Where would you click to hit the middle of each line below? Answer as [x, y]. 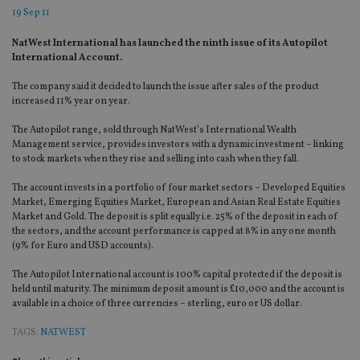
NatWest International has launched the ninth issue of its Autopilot [170, 44]
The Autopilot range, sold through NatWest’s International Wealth [154, 131]
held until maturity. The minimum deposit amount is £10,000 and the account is [178, 290]
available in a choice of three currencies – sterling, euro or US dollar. [157, 304]
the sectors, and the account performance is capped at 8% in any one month [174, 232]
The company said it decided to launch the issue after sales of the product [166, 87]
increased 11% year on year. [71, 102]
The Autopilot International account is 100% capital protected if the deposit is [177, 275]
